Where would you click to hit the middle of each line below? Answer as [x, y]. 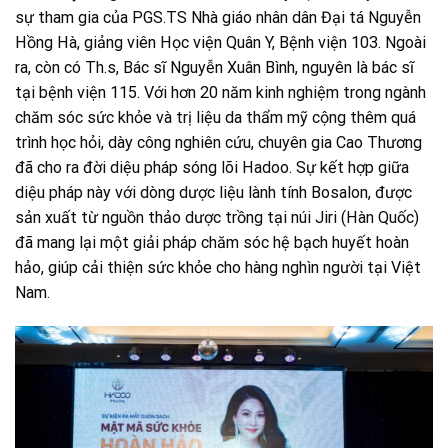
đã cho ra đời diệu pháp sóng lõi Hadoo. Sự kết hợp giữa [212, 167]
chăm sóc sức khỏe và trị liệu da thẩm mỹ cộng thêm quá [215, 117]
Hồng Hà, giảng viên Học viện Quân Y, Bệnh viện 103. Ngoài [220, 42]
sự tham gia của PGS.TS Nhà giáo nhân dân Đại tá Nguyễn [218, 17]
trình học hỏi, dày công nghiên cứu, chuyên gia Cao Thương [218, 142]
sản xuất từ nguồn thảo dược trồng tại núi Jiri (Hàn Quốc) [217, 217]
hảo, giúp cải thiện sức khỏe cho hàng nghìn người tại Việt [218, 267]
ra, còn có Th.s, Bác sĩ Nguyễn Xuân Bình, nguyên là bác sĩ [214, 67]
